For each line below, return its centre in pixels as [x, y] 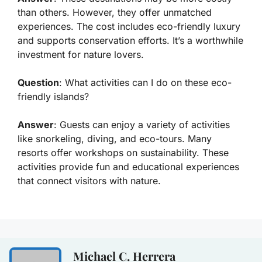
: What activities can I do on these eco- [145, 83]
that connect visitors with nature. [89, 181]
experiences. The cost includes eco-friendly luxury [129, 27]
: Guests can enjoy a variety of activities [142, 125]
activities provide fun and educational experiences [128, 167]
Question [38, 83]
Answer [36, 125]
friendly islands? [53, 97]
